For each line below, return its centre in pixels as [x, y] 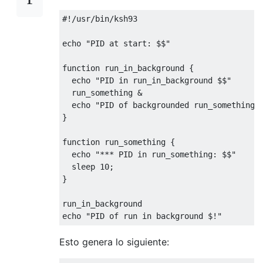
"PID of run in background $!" [154, 216]
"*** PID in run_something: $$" [166, 154]
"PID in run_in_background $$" [163, 80]
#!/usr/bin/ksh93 [100, 19]
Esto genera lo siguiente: [114, 242]
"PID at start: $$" [128, 43]
